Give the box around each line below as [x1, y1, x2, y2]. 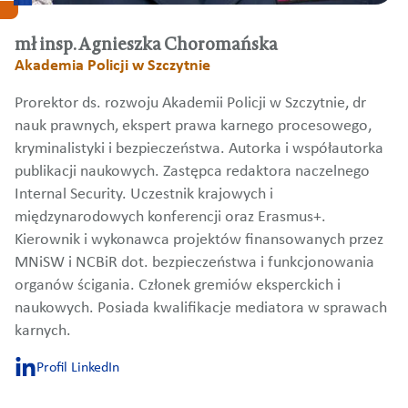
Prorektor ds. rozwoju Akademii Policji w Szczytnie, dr [15, 96, 366, 112]
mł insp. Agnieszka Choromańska [15, 34, 278, 56]
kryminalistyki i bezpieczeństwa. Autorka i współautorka [15, 141, 383, 158]
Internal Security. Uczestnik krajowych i [15, 187, 273, 203]
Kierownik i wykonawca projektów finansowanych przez [15, 232, 383, 249]
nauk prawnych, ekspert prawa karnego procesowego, [15, 118, 372, 135]
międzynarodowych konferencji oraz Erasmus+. [15, 209, 326, 226]
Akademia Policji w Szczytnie [15, 58, 210, 75]
